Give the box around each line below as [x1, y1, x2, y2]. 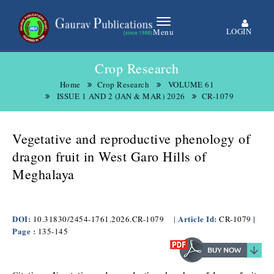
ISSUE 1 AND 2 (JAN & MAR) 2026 [56, 91, 185, 102]
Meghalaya [12, 165, 75, 183]
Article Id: [178, 213, 219, 224]
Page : [12, 225, 35, 237]
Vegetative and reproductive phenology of [12, 130, 250, 147]
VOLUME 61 [168, 79, 215, 90]
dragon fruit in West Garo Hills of [12, 147, 206, 165]
